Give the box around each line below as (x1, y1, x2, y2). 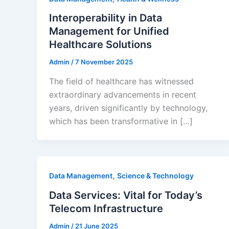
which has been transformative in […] (49, 116, 193, 127)
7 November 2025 (75, 58, 133, 66)
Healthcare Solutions (49, 38, 152, 51)
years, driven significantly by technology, (49, 103, 208, 113)
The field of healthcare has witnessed (49, 76, 194, 87)
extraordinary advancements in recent (49, 89, 196, 100)
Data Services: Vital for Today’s (49, 189, 202, 201)
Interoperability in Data (49, 12, 162, 25)
